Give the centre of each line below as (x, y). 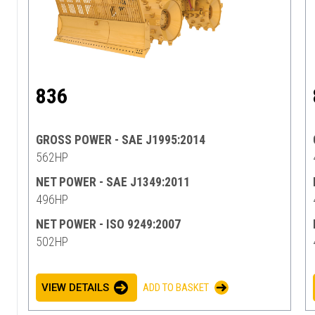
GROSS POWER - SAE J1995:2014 (121, 140)
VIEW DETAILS (75, 287)
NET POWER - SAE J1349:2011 (113, 182)
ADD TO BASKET (176, 287)
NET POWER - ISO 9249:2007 (108, 224)
